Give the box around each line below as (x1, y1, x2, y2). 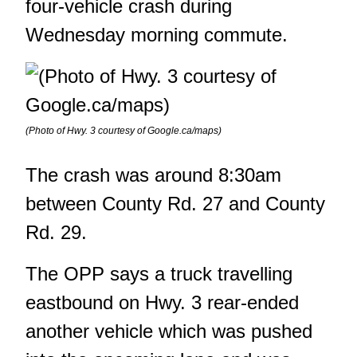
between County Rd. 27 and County (25, 193, 325, 215)
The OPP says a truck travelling (25, 263, 292, 285)
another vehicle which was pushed (25, 320, 312, 343)
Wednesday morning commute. (25, 24, 288, 46)
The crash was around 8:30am (25, 164, 281, 186)
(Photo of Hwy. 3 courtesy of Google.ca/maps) (25, 125, 222, 137)
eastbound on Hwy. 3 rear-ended (25, 292, 299, 314)
